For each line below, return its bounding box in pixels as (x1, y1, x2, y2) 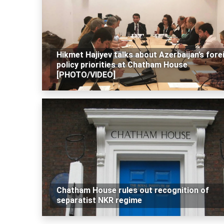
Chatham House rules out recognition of (56, 185, 209, 195)
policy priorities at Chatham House (56, 60, 187, 70)
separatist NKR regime (56, 195, 142, 205)
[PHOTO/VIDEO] (56, 70, 115, 80)
